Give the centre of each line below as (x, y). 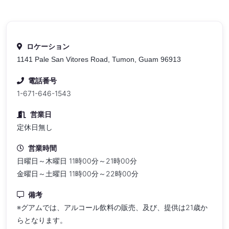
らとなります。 (42, 220)
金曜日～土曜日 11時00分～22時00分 (78, 173)
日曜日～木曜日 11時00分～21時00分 (77, 161)
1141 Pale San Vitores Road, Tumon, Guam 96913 (99, 59)
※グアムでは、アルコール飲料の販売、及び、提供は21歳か (112, 207)
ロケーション (48, 46)
